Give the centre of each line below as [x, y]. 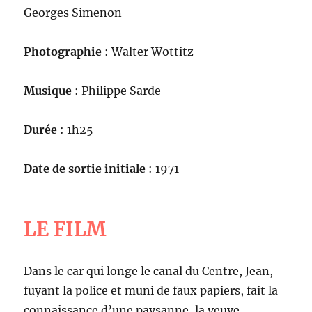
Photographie [63, 51]
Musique [49, 90]
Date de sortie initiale [85, 168]
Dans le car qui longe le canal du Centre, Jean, [149, 271]
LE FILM [65, 229]
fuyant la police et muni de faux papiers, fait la [151, 290]
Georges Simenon [73, 12]
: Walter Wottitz [148, 51]
